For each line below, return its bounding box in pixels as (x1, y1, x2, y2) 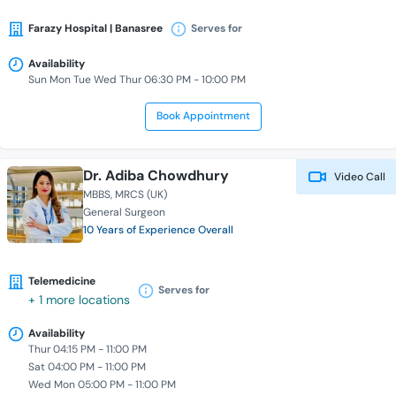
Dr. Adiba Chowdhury (83, 166, 230, 186)
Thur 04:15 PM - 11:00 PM (28, 342, 147, 357)
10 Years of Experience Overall (83, 223, 234, 238)
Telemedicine (28, 274, 95, 289)
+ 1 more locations (28, 292, 130, 308)
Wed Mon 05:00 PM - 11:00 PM (28, 377, 176, 392)
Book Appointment (156, 109, 250, 124)
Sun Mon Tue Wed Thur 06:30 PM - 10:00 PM (28, 72, 246, 88)
